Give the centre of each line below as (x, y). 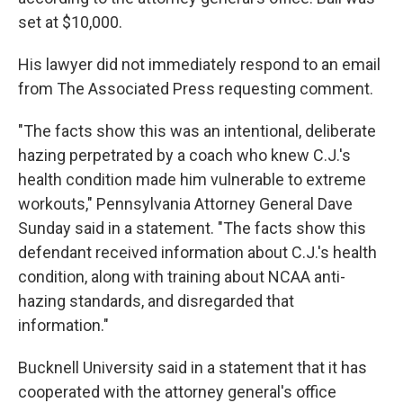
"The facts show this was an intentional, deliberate (197, 131)
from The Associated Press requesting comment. (196, 89)
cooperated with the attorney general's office (177, 392)
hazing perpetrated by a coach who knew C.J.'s (184, 155)
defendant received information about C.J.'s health (197, 252)
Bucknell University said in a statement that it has (193, 367)
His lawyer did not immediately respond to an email (199, 64)
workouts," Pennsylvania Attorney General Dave (185, 204)
